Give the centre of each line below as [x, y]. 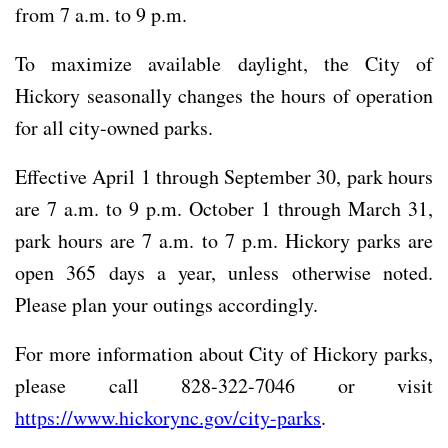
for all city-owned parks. [114, 127]
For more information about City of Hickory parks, [224, 353]
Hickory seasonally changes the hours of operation [224, 95]
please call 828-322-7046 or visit [224, 385]
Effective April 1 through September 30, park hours [224, 176]
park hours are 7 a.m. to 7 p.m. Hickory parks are [224, 240]
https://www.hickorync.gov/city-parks [168, 417]
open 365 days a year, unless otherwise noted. [224, 272]
